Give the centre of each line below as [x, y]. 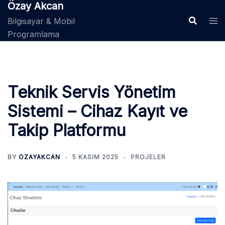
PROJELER [148, 157]
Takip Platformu [67, 130]
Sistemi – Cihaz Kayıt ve [97, 111]
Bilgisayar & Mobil [41, 21]
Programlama [33, 34]
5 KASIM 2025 [95, 157]
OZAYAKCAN [39, 157]
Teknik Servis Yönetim [92, 92]
